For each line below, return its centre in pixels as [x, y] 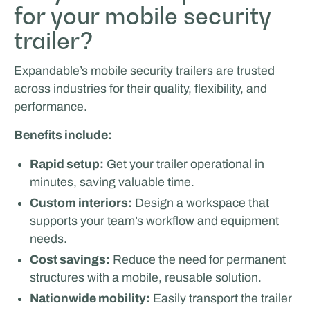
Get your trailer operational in [184, 164]
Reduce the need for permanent [198, 260]
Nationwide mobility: [90, 298]
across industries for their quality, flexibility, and [140, 88]
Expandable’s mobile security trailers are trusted [144, 70]
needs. [49, 239]
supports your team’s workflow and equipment [155, 221]
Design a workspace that [201, 203]
